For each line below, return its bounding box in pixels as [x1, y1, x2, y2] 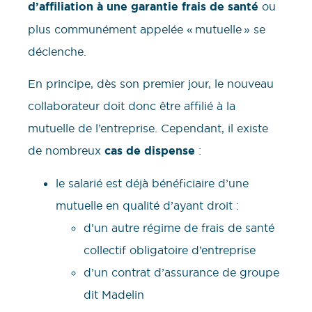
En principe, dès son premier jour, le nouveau [28, 76, 274, 91]
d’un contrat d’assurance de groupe [84, 265, 279, 280]
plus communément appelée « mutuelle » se [28, 22, 265, 36]
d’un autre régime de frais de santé [84, 221, 274, 235]
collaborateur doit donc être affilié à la [28, 98, 235, 113]
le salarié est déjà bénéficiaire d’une [56, 176, 249, 191]
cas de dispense [104, 143, 195, 158]
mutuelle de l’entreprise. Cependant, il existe [28, 120, 268, 135]
